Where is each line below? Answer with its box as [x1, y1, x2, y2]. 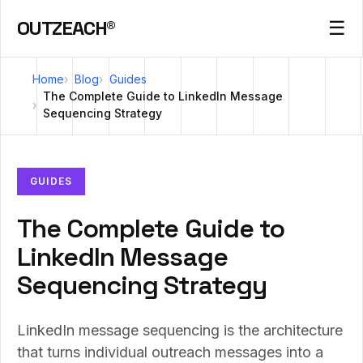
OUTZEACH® [17, 15, 116, 41]
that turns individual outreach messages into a [17, 344, 323, 361]
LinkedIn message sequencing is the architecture [17, 322, 343, 339]
